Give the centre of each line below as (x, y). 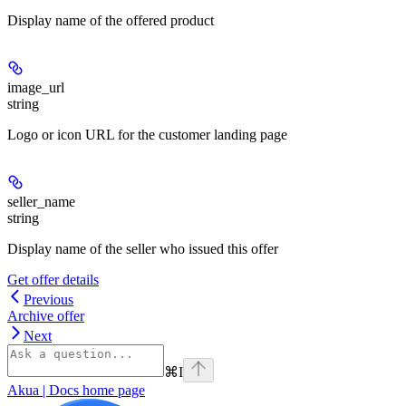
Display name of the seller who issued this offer (143, 248)
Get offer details (53, 279)
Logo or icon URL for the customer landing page (147, 134)
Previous (48, 299)
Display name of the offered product (111, 20)
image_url (36, 87)
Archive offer (46, 315)
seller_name (41, 201)
